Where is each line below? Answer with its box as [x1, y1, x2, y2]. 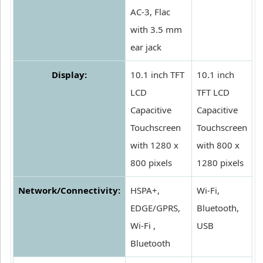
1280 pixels [197, 157, 244, 169]
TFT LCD [197, 86, 230, 99]
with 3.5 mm [130, 23, 182, 36]
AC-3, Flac [130, 6, 170, 18]
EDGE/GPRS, [130, 202, 180, 214]
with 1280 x [130, 139, 178, 151]
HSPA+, [130, 184, 160, 197]
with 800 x [197, 139, 240, 151]
